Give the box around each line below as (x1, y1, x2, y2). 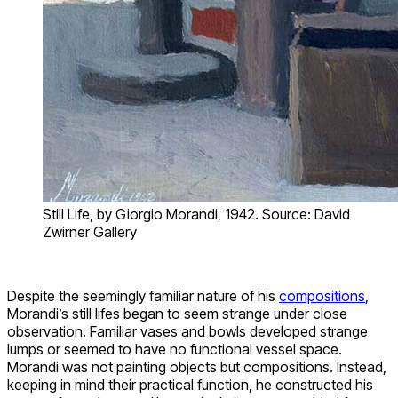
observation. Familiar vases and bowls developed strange (7, 322, 368, 341)
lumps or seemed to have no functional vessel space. (7, 340, 342, 359)
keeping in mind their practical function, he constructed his (7, 376, 373, 394)
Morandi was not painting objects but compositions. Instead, (7, 358, 386, 377)
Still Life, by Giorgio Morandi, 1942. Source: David (43, 205, 350, 224)
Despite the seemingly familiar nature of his (7, 287, 279, 306)
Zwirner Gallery (43, 223, 137, 242)
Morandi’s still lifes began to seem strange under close (7, 305, 347, 323)
